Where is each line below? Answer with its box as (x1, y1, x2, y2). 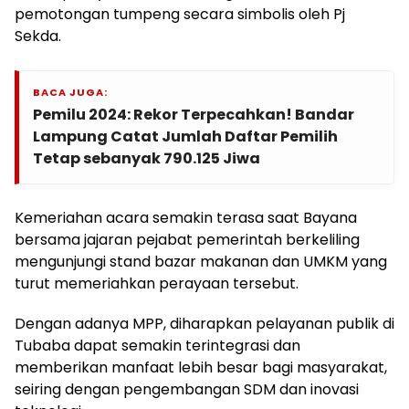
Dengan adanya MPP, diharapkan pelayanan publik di (15, 313, 394, 335)
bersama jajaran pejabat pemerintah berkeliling (15, 229, 360, 251)
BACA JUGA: (33, 85, 108, 100)
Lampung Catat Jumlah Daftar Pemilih (33, 126, 338, 148)
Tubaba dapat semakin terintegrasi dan (15, 335, 300, 357)
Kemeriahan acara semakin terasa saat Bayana (15, 207, 357, 229)
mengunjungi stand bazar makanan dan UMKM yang (15, 251, 387, 273)
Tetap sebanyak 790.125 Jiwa (33, 148, 260, 170)
